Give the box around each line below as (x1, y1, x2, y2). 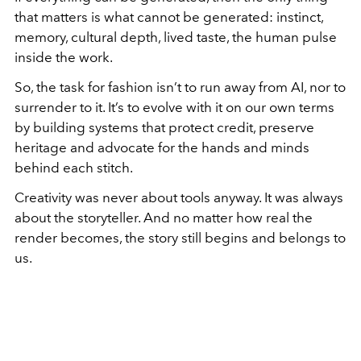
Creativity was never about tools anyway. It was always (15, 189, 343, 205)
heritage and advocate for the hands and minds (15, 139, 309, 156)
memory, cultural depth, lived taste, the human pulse (15, 28, 337, 45)
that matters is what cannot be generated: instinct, (15, 8, 323, 25)
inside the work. (15, 48, 113, 65)
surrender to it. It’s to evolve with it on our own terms (15, 98, 334, 115)
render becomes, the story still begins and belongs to (15, 229, 346, 246)
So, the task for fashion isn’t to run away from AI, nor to (15, 78, 346, 95)
